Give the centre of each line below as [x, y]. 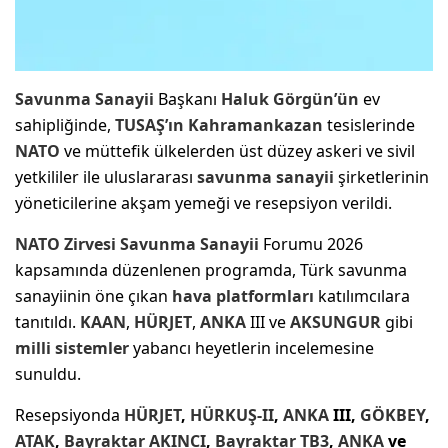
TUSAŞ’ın [149, 124]
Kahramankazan [255, 124]
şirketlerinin [381, 176]
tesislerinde [369, 124]
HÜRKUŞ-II [232, 414]
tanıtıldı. [47, 321]
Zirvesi [88, 243]
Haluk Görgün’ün [290, 98]
